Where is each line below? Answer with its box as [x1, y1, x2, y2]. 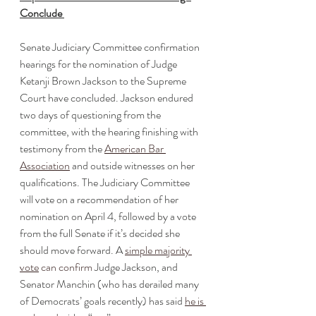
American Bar [104, 140, 166, 157]
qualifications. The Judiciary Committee [20, 174, 192, 190]
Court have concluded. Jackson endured [20, 90, 195, 106]
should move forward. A [20, 242, 125, 258]
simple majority [125, 242, 192, 258]
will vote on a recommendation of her [20, 191, 181, 207]
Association [20, 157, 70, 174]
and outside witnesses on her [70, 157, 197, 174]
